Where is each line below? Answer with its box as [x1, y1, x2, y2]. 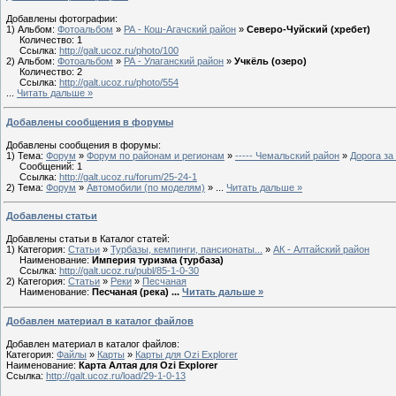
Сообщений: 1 [6, 160, 82, 171]
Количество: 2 [6, 65, 82, 77]
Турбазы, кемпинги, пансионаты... [110, 244, 263, 255]
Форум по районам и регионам [87, 149, 225, 161]
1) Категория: [6, 244, 68, 255]
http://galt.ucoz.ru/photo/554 [59, 76, 179, 88]
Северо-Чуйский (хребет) [247, 23, 370, 34]
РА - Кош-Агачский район [124, 23, 236, 34]
